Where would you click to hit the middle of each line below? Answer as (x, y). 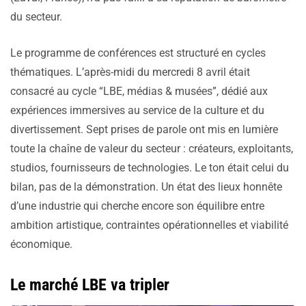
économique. (41, 245)
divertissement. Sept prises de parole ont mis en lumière (144, 130)
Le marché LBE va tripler (90, 285)
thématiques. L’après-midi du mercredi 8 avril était (130, 72)
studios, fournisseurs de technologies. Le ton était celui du (150, 168)
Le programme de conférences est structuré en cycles (138, 53)
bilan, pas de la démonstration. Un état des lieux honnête (146, 187)
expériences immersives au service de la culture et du (137, 111)
